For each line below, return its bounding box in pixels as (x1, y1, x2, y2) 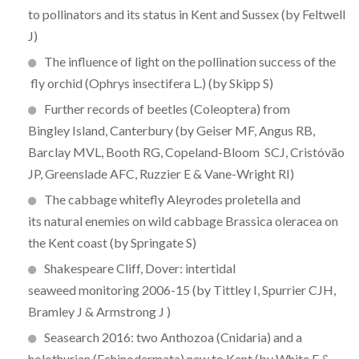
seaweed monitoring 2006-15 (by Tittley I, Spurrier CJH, (28, 282, 336, 297)
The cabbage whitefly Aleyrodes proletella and (44, 192, 301, 207)
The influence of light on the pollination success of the (44, 54, 336, 69)
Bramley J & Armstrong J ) (28, 304, 178, 319)
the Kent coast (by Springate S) (28, 235, 196, 250)
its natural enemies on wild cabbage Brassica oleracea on (28, 213, 338, 228)
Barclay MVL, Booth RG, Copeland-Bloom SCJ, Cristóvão (28, 144, 345, 159)
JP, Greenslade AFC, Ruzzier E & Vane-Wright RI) (28, 166, 294, 181)
